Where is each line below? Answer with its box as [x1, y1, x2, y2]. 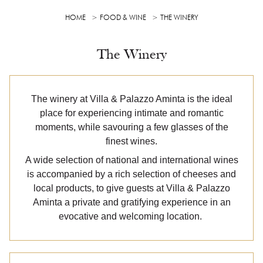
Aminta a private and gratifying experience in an [32, 197, 231, 207]
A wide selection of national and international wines [25, 155, 238, 165]
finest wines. [106, 136, 157, 146]
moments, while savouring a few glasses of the [35, 122, 228, 132]
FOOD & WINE [99, 13, 146, 22]
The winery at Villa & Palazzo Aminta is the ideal [31, 94, 232, 104]
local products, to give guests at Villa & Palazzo [33, 183, 230, 193]
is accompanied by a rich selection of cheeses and [27, 169, 236, 179]
